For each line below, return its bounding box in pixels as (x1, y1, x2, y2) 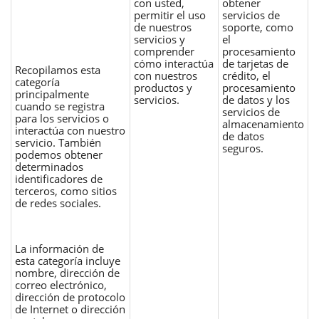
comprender (134, 43, 194, 58)
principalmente (15, 86, 89, 101)
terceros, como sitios (15, 183, 117, 198)
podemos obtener (15, 147, 103, 162)
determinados (15, 159, 83, 174)
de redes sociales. (15, 195, 101, 210)
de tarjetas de (222, 56, 288, 70)
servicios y (134, 31, 185, 46)
